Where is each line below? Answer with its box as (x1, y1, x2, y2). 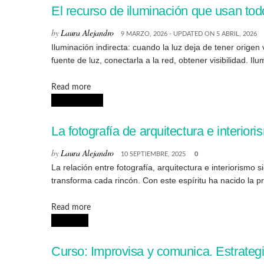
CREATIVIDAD (51, 97, 103, 104)
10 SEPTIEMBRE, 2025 (121, 150, 186, 157)
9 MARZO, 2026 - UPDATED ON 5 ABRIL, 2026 (121, 30, 257, 37)
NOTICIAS (51, 217, 88, 225)
